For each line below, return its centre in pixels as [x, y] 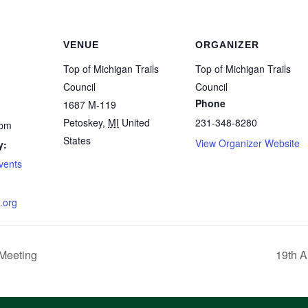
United [136, 123]
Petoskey [83, 123]
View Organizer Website [247, 143]
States [77, 141]
